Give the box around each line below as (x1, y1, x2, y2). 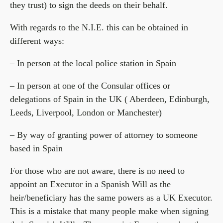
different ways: (10, 36, 64, 46)
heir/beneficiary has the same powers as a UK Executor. (10, 193, 213, 203)
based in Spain (10, 143, 63, 153)
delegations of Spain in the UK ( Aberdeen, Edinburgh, (10, 94, 210, 104)
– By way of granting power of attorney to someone (10, 130, 198, 140)
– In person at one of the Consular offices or (10, 81, 170, 91)
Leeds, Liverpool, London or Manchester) (10, 108, 162, 117)
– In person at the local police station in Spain (10, 58, 176, 68)
